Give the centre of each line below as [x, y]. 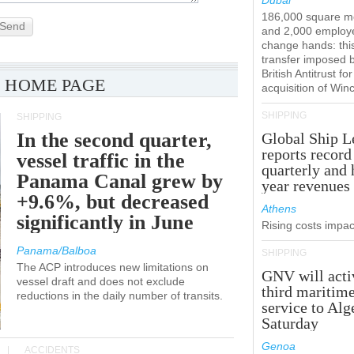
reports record [307, 154]
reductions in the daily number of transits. [120, 296]
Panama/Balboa [56, 250]
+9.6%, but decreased [113, 202]
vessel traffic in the [101, 161]
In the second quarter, [114, 140]
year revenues [306, 186]
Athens [279, 209]
